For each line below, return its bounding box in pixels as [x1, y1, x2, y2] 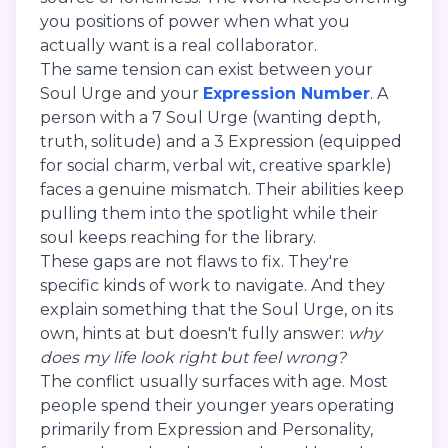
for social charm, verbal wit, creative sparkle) [40, 155, 392, 175]
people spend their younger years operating [40, 395, 395, 415]
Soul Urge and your [40, 83, 203, 103]
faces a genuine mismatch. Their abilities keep [40, 179, 404, 199]
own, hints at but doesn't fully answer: [40, 323, 348, 343]
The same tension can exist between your [40, 59, 373, 79]
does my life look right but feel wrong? [40, 347, 346, 367]
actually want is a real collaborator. [40, 35, 317, 55]
